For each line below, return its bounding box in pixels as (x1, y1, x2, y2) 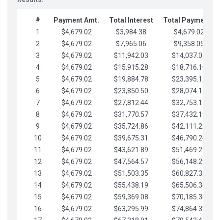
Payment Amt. (54, 16, 99, 24)
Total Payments (163, 16, 215, 24)
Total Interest (109, 16, 153, 24)
